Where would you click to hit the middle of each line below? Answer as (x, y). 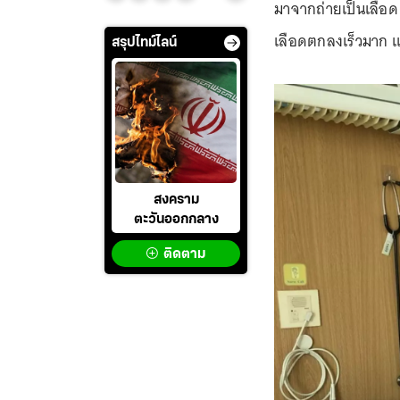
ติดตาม (184, 255)
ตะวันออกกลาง (176, 220)
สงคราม (176, 200)
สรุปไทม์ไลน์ (144, 43)
